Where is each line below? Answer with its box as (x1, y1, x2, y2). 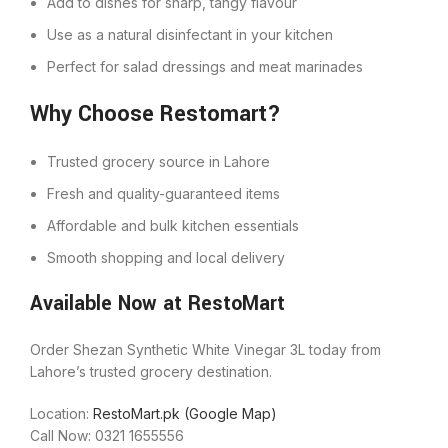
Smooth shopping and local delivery (47, 249, 285, 266)
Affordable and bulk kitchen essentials (47, 217, 299, 234)
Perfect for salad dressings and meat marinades (47, 58, 363, 75)
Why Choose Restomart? (30, 98, 281, 130)
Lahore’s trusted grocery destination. (30, 363, 272, 380)
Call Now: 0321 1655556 (30, 427, 184, 444)
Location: (30, 405, 93, 422)
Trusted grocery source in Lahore (47, 153, 270, 170)
